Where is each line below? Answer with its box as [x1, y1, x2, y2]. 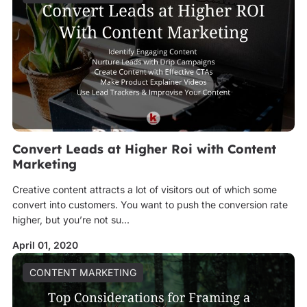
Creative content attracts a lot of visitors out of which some [12, 184, 277, 195]
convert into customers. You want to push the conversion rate [12, 199, 288, 210]
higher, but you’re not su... [12, 214, 130, 225]
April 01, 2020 [12, 239, 78, 251]
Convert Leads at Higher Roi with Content [12, 141, 276, 157]
